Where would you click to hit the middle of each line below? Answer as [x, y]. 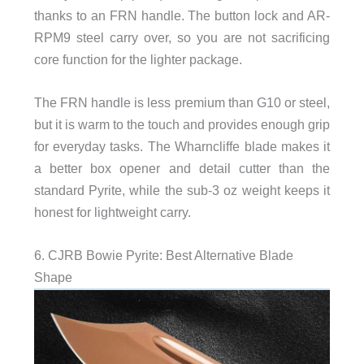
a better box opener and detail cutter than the [182, 168]
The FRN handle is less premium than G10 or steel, [182, 102]
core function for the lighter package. [138, 59]
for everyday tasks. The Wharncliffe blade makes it [182, 146]
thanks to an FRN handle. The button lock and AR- [182, 15]
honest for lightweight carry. [112, 212]
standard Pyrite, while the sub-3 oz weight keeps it [182, 190]
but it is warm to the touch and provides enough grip [182, 124]
